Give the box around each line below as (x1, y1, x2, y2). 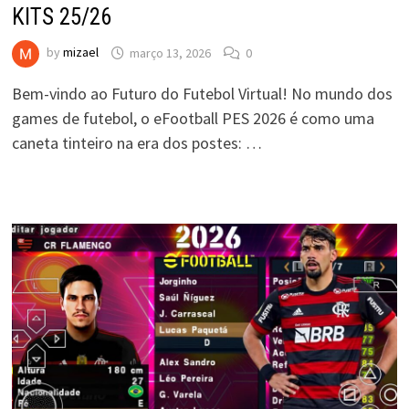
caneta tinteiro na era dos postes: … (11, 132, 262, 154)
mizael (62, 44, 99, 61)
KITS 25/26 (11, 4, 111, 31)
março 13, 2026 (129, 44, 211, 61)
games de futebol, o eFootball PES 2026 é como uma (11, 108, 374, 130)
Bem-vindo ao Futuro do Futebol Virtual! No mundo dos (11, 83, 393, 105)
